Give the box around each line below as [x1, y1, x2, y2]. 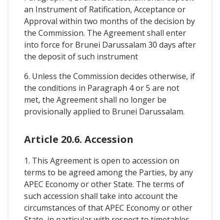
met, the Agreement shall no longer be [24, 94, 166, 106]
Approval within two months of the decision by [24, 16, 195, 27]
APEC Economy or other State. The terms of [24, 178, 184, 190]
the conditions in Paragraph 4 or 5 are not [24, 82, 179, 94]
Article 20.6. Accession [24, 132, 134, 146]
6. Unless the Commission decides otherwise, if [24, 71, 195, 82]
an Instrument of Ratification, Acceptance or [24, 4, 186, 15]
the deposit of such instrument [24, 51, 138, 62]
